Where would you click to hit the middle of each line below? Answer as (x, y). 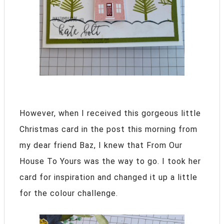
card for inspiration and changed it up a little (108, 177)
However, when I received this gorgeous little (110, 113)
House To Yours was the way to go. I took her (110, 161)
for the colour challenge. (69, 193)
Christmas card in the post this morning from (108, 129)
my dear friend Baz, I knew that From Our (101, 145)
